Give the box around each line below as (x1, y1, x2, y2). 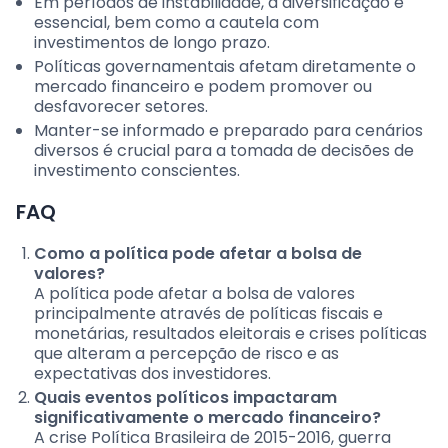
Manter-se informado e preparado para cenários (34, 119, 423, 143)
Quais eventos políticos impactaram (34, 386, 337, 410)
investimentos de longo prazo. (34, 31, 270, 55)
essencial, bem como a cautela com (34, 11, 319, 35)
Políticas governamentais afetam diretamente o (34, 55, 416, 79)
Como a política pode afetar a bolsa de (34, 242, 362, 266)
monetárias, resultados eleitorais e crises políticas (34, 322, 427, 346)
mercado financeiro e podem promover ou (34, 75, 372, 99)
